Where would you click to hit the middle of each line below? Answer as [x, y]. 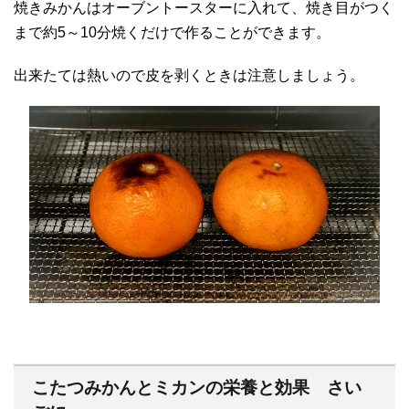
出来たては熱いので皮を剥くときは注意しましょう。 [189, 76]
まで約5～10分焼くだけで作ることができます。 [172, 33]
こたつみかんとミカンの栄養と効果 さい [197, 388]
